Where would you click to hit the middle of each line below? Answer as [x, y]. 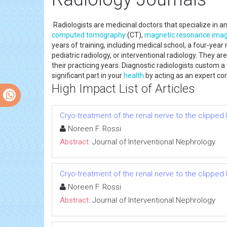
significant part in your [88, 75]
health [134, 75]
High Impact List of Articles [123, 88]
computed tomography [89, 35]
